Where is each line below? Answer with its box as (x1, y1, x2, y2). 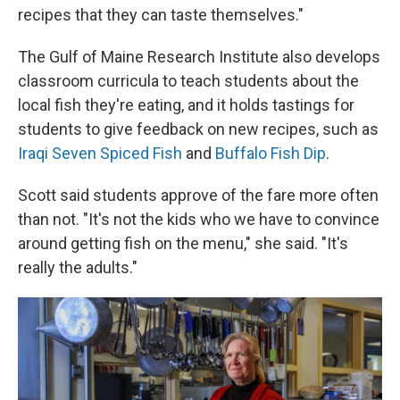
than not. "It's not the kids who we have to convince (18, 210, 379, 229)
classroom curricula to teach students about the (18, 71, 359, 90)
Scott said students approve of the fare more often (18, 186, 379, 204)
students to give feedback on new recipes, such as (18, 120, 379, 138)
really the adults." (18, 258, 137, 277)
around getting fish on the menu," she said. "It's (18, 234, 348, 253)
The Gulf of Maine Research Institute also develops (18, 47, 380, 66)
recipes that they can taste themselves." (18, 5, 304, 24)
